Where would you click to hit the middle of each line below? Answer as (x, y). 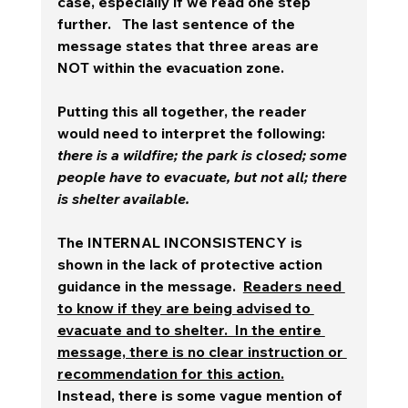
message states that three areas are (189, 45)
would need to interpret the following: (194, 133)
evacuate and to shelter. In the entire (191, 329)
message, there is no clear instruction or (202, 351)
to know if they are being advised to (185, 307)
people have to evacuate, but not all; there (204, 176)
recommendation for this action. (170, 373)
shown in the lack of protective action (191, 264)
